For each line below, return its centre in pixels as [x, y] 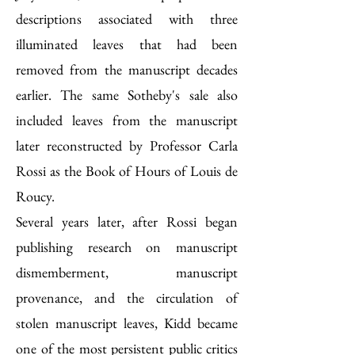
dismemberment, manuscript [127, 272]
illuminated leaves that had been [127, 44]
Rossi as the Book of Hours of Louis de [127, 171]
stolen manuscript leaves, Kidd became [127, 323]
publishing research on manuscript [127, 247]
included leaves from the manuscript [127, 120]
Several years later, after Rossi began [127, 221]
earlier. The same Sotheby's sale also [127, 95]
